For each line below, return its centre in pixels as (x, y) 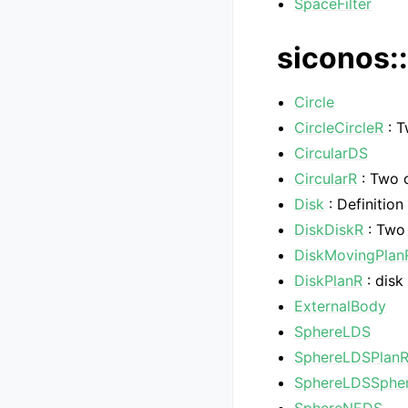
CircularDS (331, 153)
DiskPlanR (329, 280)
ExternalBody (341, 306)
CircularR (326, 178)
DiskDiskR (329, 229)
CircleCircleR (339, 127)
